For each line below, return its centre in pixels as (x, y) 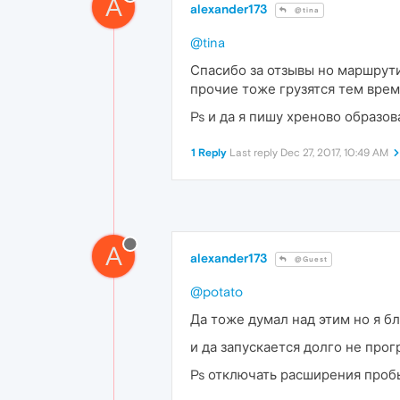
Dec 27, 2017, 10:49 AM (334, 153)
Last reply (255, 153)
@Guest (310, 260)
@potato (217, 292)
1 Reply (209, 153)
